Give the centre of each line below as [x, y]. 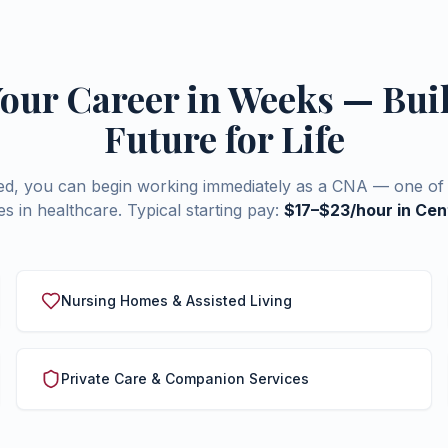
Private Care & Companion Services [185, 378]
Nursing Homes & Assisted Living [176, 300]
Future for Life [224, 138]
